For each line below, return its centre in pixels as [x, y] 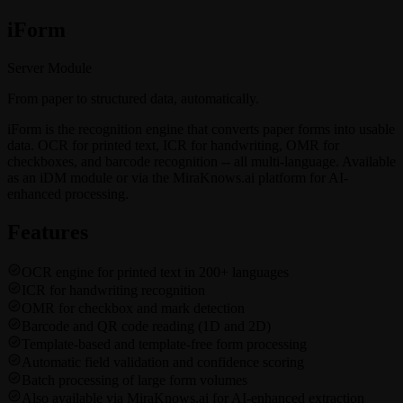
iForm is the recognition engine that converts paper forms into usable [201, 129]
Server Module [49, 67]
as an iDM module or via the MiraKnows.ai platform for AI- [178, 177]
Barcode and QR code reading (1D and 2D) [146, 326]
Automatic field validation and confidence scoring [163, 362]
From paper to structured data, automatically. [133, 98]
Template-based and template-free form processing [164, 344]
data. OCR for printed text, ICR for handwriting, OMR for [173, 145]
